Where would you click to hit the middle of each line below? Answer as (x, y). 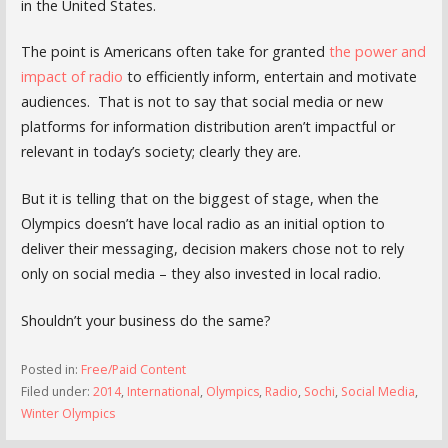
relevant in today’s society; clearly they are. (160, 152)
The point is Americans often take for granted (174, 52)
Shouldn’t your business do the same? (145, 320)
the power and (377, 52)
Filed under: (56, 392)
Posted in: (50, 370)
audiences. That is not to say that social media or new (201, 102)
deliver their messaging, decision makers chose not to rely (212, 248)
